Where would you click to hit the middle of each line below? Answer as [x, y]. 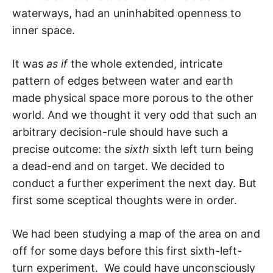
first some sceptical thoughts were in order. [125, 200]
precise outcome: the [68, 149]
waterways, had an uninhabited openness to [127, 13]
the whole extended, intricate [145, 63]
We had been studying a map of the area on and [136, 233]
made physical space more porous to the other [133, 97]
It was [29, 63]
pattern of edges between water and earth [123, 80]
